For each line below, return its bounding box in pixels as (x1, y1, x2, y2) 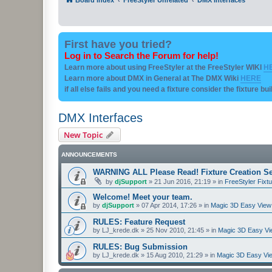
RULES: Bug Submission (93, 242, 188, 251)
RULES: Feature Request (93, 217, 185, 226)
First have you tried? (64, 38, 172, 50)
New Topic (64, 129, 103, 140)
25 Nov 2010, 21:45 (146, 226, 204, 234)
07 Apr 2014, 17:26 (141, 201, 197, 209)
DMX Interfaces (58, 110, 143, 124)
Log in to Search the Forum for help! (64, 50, 219, 61)
